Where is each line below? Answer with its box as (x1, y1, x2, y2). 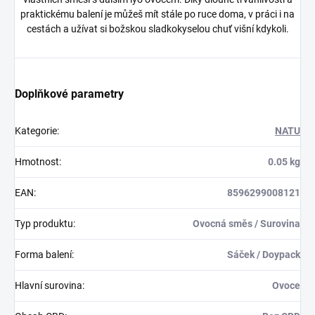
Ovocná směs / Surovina (193, 218, 300, 230)
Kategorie (15, 125, 57, 137)
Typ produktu (15, 218, 73, 230)
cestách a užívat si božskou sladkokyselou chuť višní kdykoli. (26, 23, 289, 35)
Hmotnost (15, 156, 59, 168)
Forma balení (15, 249, 72, 261)
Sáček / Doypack (227, 249, 300, 261)
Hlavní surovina (15, 280, 82, 292)
